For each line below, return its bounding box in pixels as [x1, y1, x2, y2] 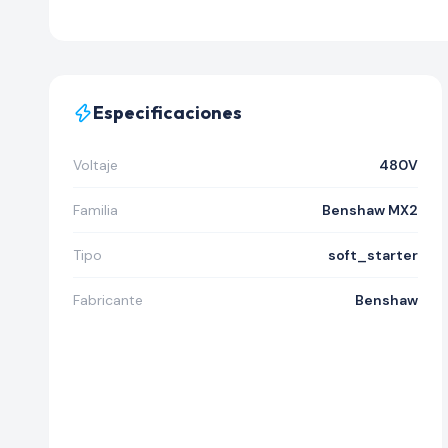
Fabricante [73, 291, 143, 309]
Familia [73, 201, 118, 219]
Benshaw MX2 [321, 201, 418, 219]
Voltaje [73, 156, 118, 174]
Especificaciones [93, 101, 242, 124]
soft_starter [327, 246, 418, 264]
